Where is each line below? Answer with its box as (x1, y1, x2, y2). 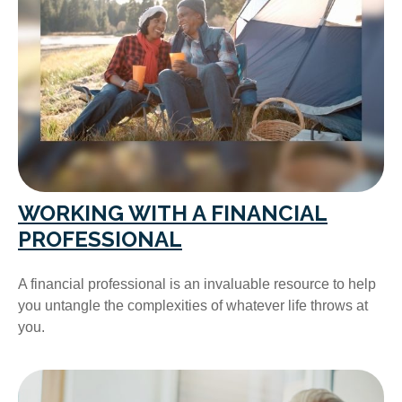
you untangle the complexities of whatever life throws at (18, 298, 368, 314)
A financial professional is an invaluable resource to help (18, 276, 376, 293)
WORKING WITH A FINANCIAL (18, 200, 328, 227)
